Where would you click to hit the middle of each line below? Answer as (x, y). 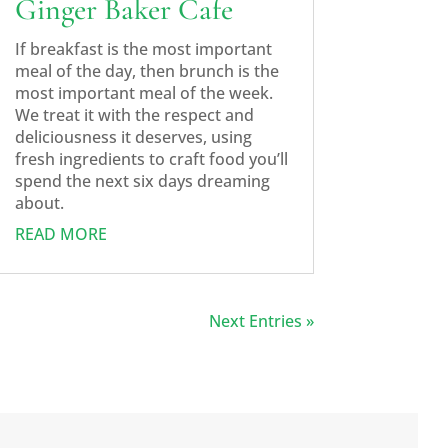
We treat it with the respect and (134, 114)
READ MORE (60, 233)
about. (39, 202)
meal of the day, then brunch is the (146, 70)
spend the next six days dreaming (142, 180)
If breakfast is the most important (143, 48)
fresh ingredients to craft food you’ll (151, 158)
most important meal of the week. (143, 92)
